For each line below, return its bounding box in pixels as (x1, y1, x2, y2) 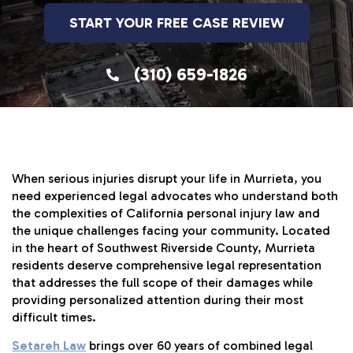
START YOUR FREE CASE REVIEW (69, 14, 284, 32)
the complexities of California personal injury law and (12, 206, 320, 221)
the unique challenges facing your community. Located (12, 223, 330, 238)
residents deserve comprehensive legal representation (12, 258, 321, 273)
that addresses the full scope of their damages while (12, 275, 313, 290)
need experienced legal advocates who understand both (12, 188, 338, 203)
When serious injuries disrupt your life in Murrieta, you (12, 171, 321, 186)
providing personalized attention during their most (12, 292, 303, 307)
